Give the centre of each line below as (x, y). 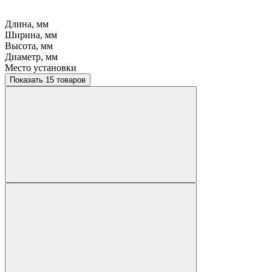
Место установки (41, 68)
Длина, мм (27, 24)
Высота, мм (29, 46)
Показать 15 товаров (66, 80)
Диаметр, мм (31, 57)
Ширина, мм (31, 35)
